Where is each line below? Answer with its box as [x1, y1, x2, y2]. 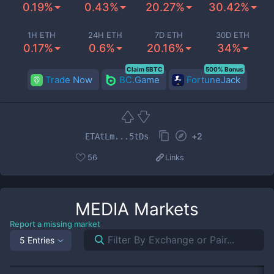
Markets [129, 199, 199, 220]
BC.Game [119, 74, 160, 86]
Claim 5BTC [126, 65, 163, 73]
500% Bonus [205, 65, 243, 73]
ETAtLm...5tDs [85, 131, 149, 141]
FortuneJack [186, 74, 240, 86]
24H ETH [88, 30, 122, 40]
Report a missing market [10, 219, 100, 229]
